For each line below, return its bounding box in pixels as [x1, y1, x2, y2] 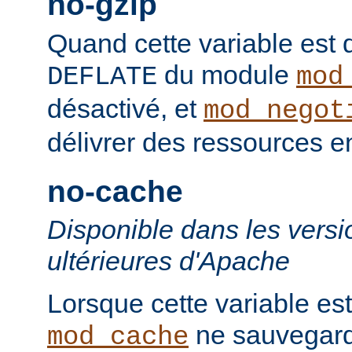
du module [157, 59, 296, 90]
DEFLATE [47, 61, 157, 92]
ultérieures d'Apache [47, 246, 290, 276]
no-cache [47, 174, 183, 208]
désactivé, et [47, 93, 203, 123]
